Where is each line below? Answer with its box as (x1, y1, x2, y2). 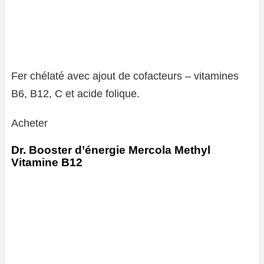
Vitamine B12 (11, 156, 82, 169)
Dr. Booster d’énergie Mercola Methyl (11, 144, 210, 156)
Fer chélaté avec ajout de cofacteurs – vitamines (11, 70, 239, 82)
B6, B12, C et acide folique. (11, 88, 140, 100)
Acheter (11, 117, 48, 129)
